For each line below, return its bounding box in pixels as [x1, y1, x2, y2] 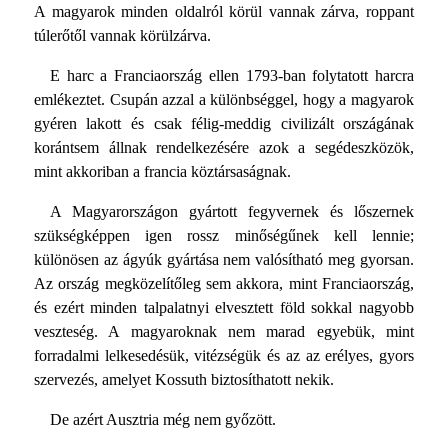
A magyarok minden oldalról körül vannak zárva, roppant [33, 3, 415, 21]
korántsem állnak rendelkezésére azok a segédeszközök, [33, 139, 415, 157]
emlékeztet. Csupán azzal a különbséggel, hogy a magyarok [33, 91, 415, 109]
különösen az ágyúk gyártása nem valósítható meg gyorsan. [33, 251, 415, 269]
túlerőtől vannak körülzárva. [33, 27, 211, 45]
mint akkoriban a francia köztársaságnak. [33, 163, 291, 181]
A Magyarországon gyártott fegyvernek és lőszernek [49, 203, 415, 221]
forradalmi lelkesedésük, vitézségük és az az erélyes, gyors [33, 347, 415, 365]
